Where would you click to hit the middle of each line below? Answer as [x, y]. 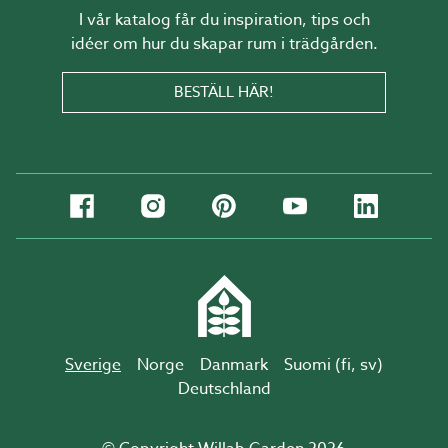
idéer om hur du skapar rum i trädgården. [224, 44]
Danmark [234, 365]
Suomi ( [312, 365]
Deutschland [224, 389]
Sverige [93, 365]
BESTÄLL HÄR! [224, 92]
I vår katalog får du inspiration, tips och [224, 20]
